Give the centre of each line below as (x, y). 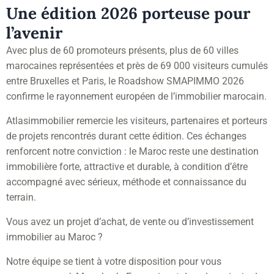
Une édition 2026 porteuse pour (128, 13)
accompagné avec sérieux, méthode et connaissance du (126, 182)
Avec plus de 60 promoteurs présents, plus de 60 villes (122, 50)
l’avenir (34, 32)
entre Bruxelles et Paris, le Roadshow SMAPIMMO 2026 (125, 81)
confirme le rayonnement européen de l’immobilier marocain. (136, 96)
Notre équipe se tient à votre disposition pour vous (114, 261)
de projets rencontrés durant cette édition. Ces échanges (126, 136)
